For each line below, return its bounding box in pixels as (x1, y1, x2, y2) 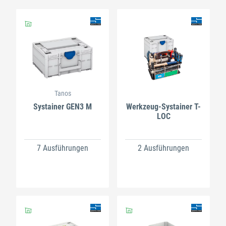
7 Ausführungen (37, 143, 88, 153)
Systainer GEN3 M (33, 102, 92, 112)
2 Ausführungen (138, 143, 189, 153)
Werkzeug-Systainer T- (126, 102, 201, 112)
